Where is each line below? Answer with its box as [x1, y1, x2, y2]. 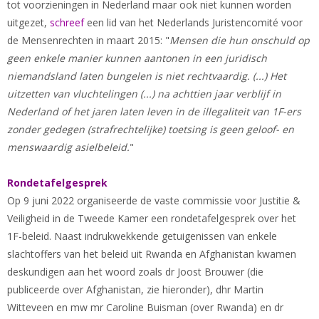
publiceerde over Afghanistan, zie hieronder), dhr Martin [7, 283, 263, 296]
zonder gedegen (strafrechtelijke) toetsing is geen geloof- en [7, 122, 294, 136]
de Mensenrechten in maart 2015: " [7, 33, 169, 47]
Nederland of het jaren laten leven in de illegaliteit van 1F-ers [7, 105, 301, 118]
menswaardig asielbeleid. [7, 140, 130, 154]
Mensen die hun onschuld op [169, 33, 310, 47]
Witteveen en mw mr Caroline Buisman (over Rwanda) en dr [7, 300, 283, 314]
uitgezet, [7, 16, 50, 29]
